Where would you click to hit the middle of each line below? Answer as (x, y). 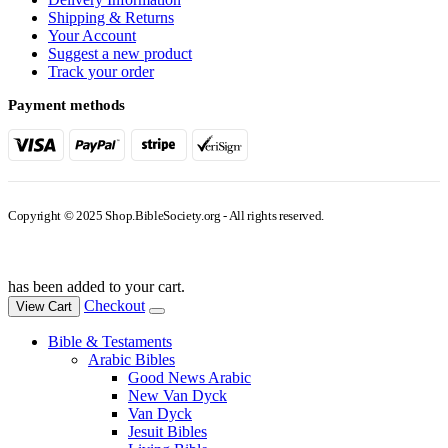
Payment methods (66, 105)
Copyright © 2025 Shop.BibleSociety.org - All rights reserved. (166, 216)
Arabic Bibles (131, 360)
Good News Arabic (189, 378)
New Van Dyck (177, 396)
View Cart (44, 307)
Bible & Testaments (110, 342)
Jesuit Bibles (167, 432)
